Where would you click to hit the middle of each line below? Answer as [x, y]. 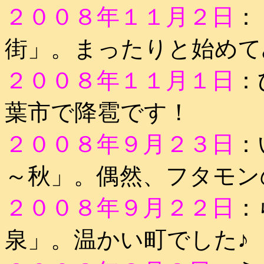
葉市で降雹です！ [98, 112]
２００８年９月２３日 [120, 144]
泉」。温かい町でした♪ [127, 240]
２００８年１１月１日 [120, 80]
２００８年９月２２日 [120, 208]
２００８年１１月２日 [120, 17]
